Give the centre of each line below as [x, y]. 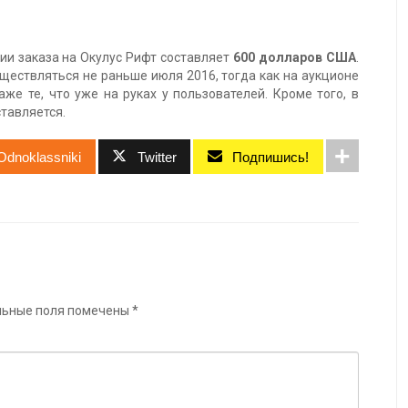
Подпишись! [271, 157]
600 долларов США [295, 57]
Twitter [157, 157]
